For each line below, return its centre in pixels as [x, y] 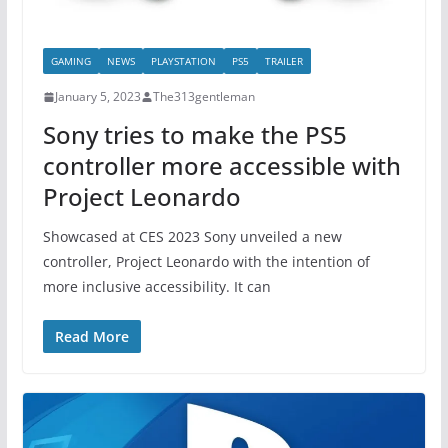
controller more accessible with [221, 166]
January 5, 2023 [97, 97]
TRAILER [283, 61]
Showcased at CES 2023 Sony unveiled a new [192, 237]
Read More [91, 337]
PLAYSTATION [183, 61]
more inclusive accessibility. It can [156, 287]
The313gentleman [203, 97]
